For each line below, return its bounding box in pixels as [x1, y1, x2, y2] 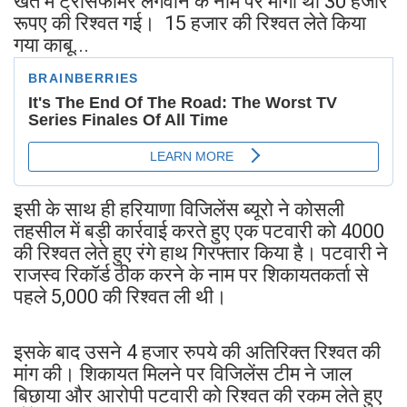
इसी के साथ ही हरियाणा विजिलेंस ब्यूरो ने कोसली [14, 197, 344, 221]
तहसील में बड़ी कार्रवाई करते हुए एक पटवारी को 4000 [14, 219, 384, 243]
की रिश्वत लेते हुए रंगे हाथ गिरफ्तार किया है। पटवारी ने [14, 241, 388, 264]
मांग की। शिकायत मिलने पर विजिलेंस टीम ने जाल [14, 362, 352, 385]
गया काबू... [14, 33, 89, 56]
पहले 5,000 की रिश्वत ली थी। [14, 284, 227, 308]
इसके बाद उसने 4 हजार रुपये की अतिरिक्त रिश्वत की [14, 340, 381, 363]
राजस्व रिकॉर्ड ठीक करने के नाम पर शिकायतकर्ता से [14, 263, 369, 286]
